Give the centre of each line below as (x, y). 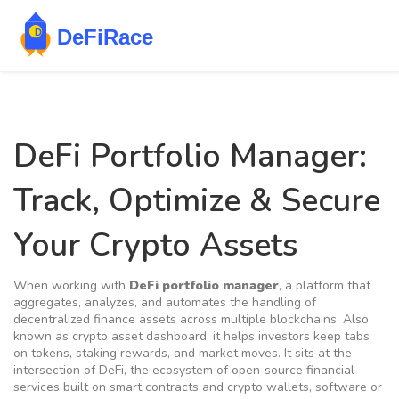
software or (349, 387)
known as (43, 336)
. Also (353, 319)
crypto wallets (268, 387)
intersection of (56, 370)
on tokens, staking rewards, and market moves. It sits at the (183, 353)
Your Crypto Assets (155, 245)
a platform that (328, 285)
